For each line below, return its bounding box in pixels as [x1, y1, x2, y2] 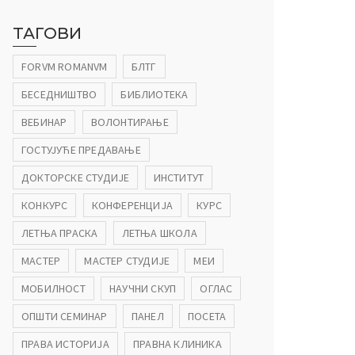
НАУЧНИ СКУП [109, 281, 177, 296]
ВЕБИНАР [21, 115, 67, 130]
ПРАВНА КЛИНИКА [133, 337, 222, 352]
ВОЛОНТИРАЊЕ [90, 115, 169, 130]
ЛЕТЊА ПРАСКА [21, 226, 98, 241]
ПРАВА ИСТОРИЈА [21, 337, 109, 352]
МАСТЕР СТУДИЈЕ [84, 254, 170, 269]
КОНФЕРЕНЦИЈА [91, 198, 174, 213]
